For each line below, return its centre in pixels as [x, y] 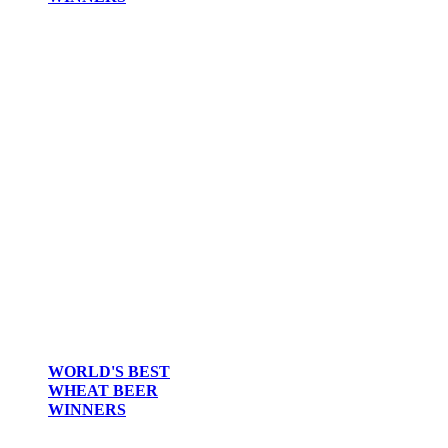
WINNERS [87, 410]
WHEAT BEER [103, 391]
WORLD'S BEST [109, 372]
